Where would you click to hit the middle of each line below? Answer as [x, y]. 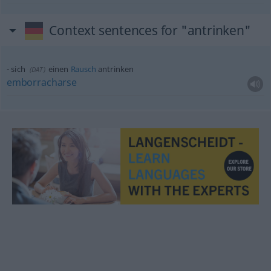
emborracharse [41, 82]
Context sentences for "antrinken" [150, 30]
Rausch [83, 69]
